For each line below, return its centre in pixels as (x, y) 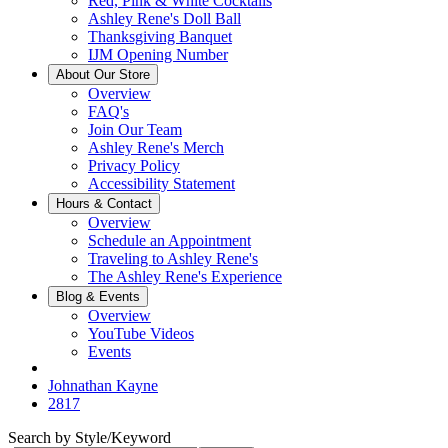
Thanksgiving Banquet (160, 36)
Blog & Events (98, 296)
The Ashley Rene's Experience (185, 276)
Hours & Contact (104, 203)
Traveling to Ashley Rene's (173, 258)
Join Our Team (135, 129)
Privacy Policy (134, 165)
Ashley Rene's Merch (156, 147)
